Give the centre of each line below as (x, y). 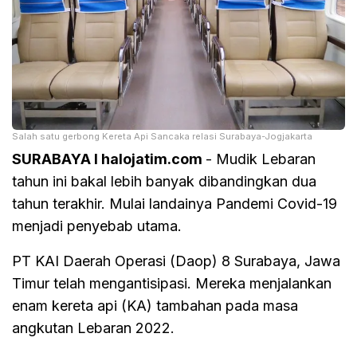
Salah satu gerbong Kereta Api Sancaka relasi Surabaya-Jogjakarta (162, 136)
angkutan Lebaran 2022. (93, 328)
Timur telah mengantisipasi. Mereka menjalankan (172, 283)
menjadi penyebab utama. (97, 226)
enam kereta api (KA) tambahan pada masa (155, 305)
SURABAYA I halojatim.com (109, 159)
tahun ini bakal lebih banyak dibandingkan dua (164, 181)
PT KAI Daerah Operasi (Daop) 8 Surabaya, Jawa (176, 261)
